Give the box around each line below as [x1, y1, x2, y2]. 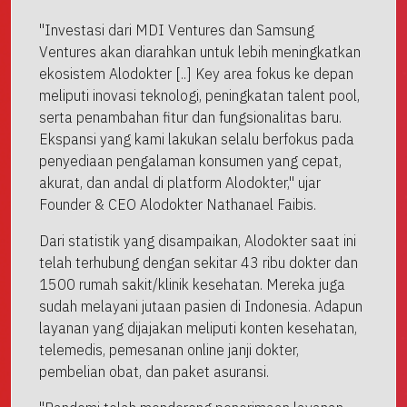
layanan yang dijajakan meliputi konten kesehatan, [39, 318, 357, 337]
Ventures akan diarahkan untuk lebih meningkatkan [39, 42, 361, 61]
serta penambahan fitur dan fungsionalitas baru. [39, 107, 342, 126]
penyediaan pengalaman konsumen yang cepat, [39, 151, 342, 170]
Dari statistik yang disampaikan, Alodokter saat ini [39, 231, 356, 250]
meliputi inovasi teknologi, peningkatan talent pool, [39, 85, 360, 104]
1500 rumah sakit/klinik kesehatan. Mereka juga [39, 274, 345, 293]
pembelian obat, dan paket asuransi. [39, 362, 269, 381]
